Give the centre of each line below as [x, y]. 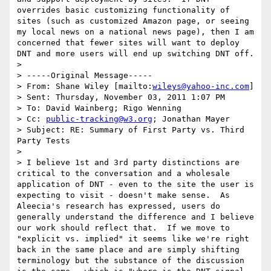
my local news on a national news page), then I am [135, 32]
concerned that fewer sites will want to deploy [128, 43]
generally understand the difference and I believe [135, 217]
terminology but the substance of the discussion [131, 261]
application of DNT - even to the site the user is [135, 184]
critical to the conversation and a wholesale [123, 174]
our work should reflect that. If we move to [123, 228]
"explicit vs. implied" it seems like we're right [133, 239]
